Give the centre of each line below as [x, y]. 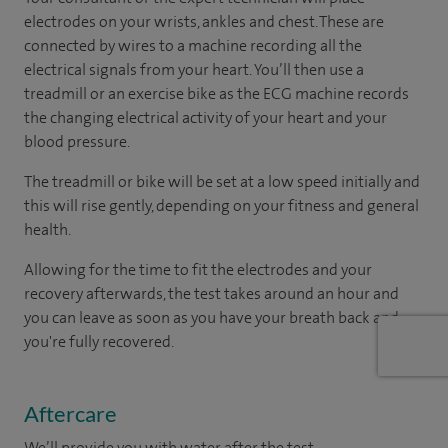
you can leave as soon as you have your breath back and [211, 317]
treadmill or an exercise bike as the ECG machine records [216, 93]
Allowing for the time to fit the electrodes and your [198, 269]
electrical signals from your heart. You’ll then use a [194, 69]
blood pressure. [77, 141]
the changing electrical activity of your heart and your [205, 117]
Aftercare [70, 413]
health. [47, 229]
